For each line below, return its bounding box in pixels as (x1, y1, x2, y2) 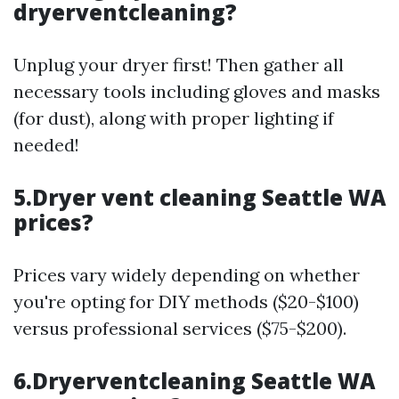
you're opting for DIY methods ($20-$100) (13, 290, 359, 313)
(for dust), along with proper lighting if (13, 107, 334, 129)
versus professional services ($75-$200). (13, 317, 346, 339)
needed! (13, 134, 79, 156)
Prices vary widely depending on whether (13, 264, 360, 286)
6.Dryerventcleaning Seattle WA (13, 366, 375, 395)
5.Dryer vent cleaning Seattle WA (13, 183, 386, 212)
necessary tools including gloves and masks (13, 80, 380, 102)
